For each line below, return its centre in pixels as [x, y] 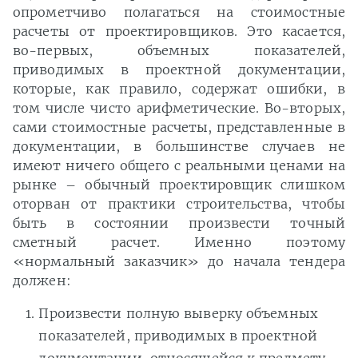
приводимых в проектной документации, [179, 70]
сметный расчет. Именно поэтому [179, 243]
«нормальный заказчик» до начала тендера [179, 262]
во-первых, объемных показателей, [179, 51]
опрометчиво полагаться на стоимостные [179, 12]
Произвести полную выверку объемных [178, 314]
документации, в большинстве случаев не [179, 147]
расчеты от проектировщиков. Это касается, [179, 32]
